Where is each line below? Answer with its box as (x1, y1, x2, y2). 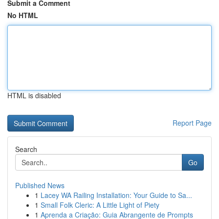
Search (15, 144, 37, 154)
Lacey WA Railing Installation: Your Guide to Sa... (41, 190, 192, 200)
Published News (15, 180, 65, 190)
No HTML (7, 10, 38, 20)
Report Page (173, 118, 212, 128)
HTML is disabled (7, 90, 61, 100)
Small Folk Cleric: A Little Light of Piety (41, 200, 159, 210)
